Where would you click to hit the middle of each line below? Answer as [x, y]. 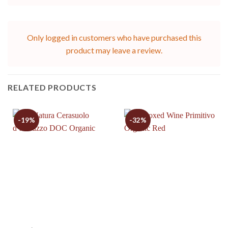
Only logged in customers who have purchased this [114, 38]
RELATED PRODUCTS [52, 88]
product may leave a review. [114, 50]
